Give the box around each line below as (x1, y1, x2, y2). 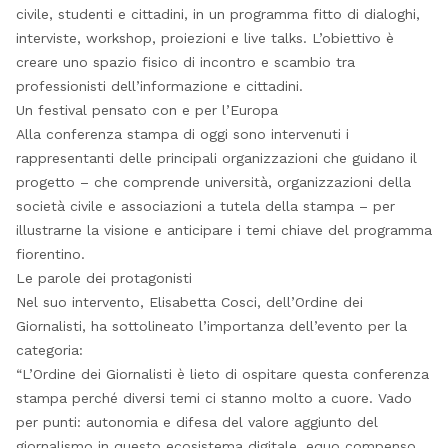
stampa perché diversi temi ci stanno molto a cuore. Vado (15, 390, 412, 407)
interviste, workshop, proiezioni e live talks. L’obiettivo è (15, 30, 394, 47)
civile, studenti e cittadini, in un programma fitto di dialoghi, (15, 6, 420, 23)
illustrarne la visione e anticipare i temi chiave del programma (15, 222, 432, 239)
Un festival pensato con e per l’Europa (15, 102, 278, 119)
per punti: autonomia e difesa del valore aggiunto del (15, 414, 378, 431)
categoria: (15, 342, 83, 359)
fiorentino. (15, 246, 85, 263)
